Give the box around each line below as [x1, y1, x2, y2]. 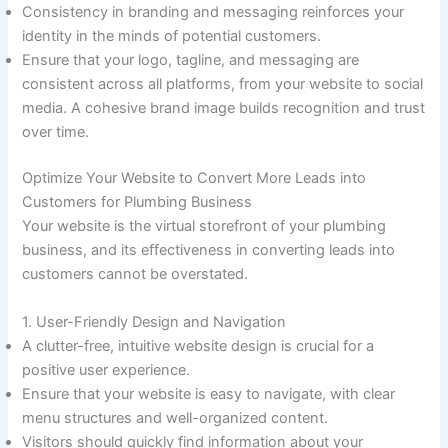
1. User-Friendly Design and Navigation [22, 312, 287, 331]
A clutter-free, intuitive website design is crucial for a [22, 336, 375, 355]
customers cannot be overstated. [22, 265, 249, 284]
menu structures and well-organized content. [22, 408, 333, 427]
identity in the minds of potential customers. [22, 27, 326, 46]
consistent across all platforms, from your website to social [22, 75, 424, 94]
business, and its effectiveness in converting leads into [22, 241, 396, 260]
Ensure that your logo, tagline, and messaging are [22, 51, 360, 70]
